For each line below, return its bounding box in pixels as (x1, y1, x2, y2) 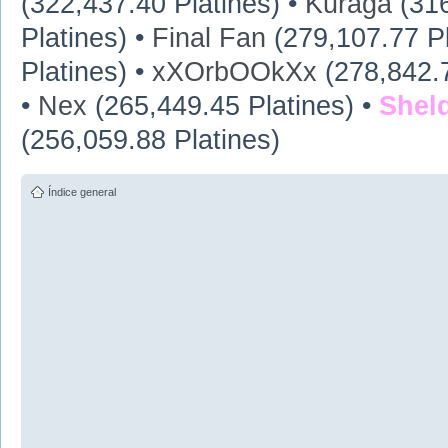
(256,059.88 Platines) (21, 125, 280, 156)
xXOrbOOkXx (152, 57, 317, 88)
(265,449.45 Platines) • (87, 91, 379, 122)
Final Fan (152, 23, 266, 54)
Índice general (48, 185, 116, 198)
